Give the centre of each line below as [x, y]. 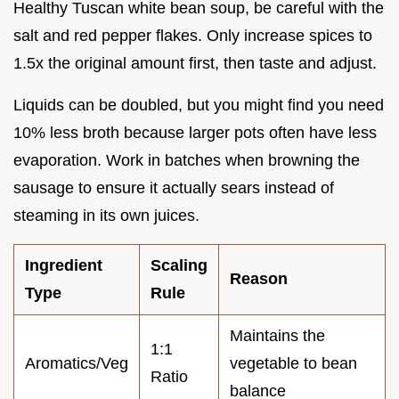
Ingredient [64, 266]
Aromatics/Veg [77, 364]
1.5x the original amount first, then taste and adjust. [195, 64]
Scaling [179, 266]
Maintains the [277, 336]
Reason [259, 279]
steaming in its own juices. [106, 216]
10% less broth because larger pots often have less [195, 133]
